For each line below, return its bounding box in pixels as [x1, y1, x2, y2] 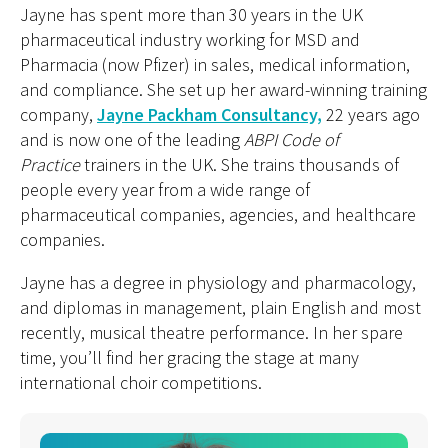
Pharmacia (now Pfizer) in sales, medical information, [20, 53, 410, 76]
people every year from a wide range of [20, 178, 310, 201]
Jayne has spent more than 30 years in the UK [20, 3, 363, 26]
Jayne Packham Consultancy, [97, 103, 322, 126]
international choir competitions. [20, 371, 262, 394]
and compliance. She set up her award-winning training [20, 78, 427, 101]
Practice [20, 153, 84, 176]
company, [20, 103, 97, 126]
